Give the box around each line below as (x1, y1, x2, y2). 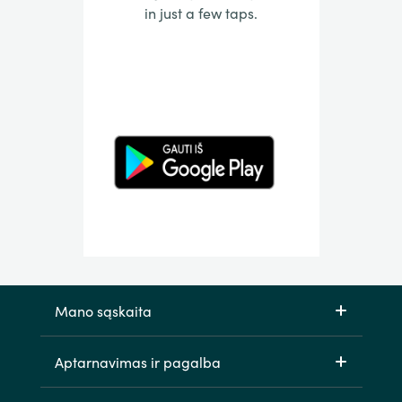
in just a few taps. (144, 2, 258, 22)
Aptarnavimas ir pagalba (54, 352, 221, 371)
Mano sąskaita (54, 301, 152, 320)
